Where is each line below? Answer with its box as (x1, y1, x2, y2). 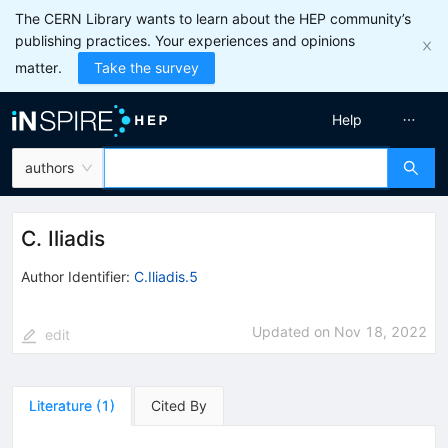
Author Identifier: (21, 267, 130, 285)
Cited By (151, 396, 207, 414)
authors (25, 159, 74, 176)
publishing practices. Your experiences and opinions (15, 32, 355, 49)
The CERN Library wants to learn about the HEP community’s (15, 10, 411, 27)
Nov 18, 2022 (334, 322, 427, 340)
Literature (29, 396, 92, 414)
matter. (15, 59, 62, 76)
